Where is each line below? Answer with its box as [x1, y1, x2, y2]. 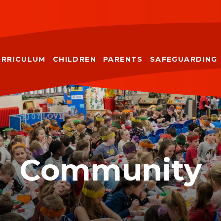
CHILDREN [52, 54, 96, 64]
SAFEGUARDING [149, 54, 218, 64]
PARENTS [103, 54, 143, 64]
